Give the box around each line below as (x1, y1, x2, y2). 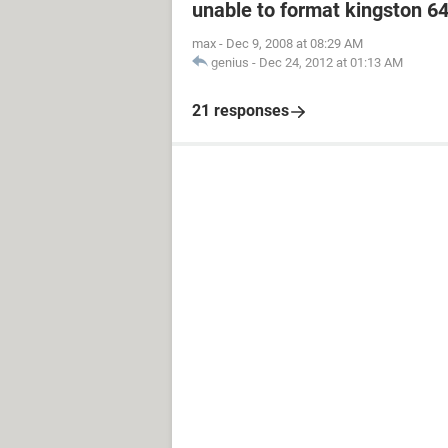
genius (211, 55, 249, 70)
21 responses (192, 101, 289, 120)
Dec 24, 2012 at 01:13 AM (259, 55, 403, 70)
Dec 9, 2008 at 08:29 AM (226, 36, 363, 51)
